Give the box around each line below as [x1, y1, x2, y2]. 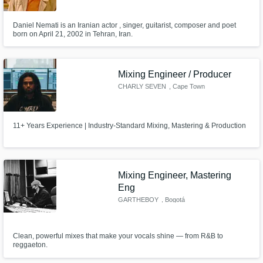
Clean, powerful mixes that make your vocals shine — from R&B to [12, 232, 223, 241]
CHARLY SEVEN [118, 83, 167, 90]
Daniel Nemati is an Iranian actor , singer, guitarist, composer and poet [12, 21, 236, 29]
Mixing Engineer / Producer [118, 69, 232, 79]
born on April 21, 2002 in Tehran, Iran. [12, 29, 133, 38]
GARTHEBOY [118, 195, 159, 203]
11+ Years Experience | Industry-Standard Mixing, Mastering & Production [12, 122, 246, 130]
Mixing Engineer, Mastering [118, 170, 232, 180]
